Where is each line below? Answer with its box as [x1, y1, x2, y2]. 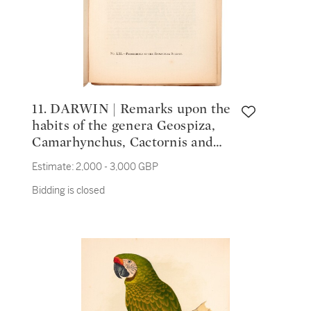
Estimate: [32, 160, 75, 173]
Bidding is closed [32, 184, 106, 196]
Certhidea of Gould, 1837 [32, 152, 182, 166]
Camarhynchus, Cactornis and [32, 135, 214, 149]
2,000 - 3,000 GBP [76, 160, 159, 173]
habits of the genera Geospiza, [32, 119, 215, 133]
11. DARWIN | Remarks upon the [32, 102, 51, 116]
